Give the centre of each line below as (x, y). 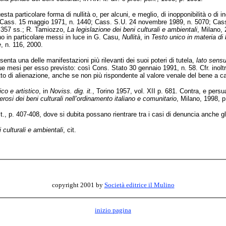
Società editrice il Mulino (139, 185)
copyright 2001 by (78, 185)
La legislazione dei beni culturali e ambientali (132, 30)
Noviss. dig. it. (71, 91)
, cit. (70, 130)
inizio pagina (113, 210)
